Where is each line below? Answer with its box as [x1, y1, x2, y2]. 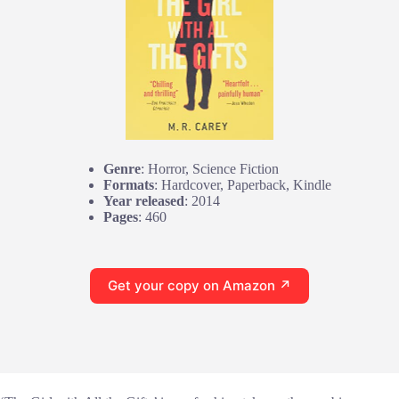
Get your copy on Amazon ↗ [108, 277, 291, 295]
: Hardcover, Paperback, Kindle [154, 176, 331, 192]
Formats [103, 176, 154, 192]
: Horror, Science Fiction [141, 160, 279, 176]
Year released [103, 192, 184, 208]
